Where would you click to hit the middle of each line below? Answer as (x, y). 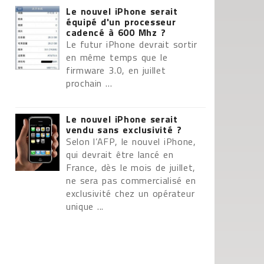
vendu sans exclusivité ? (124, 130)
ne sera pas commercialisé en (131, 180)
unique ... (85, 206)
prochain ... (89, 83)
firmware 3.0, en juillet (116, 70)
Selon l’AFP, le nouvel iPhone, (131, 141)
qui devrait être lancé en (120, 154)
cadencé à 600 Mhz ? (116, 32)
